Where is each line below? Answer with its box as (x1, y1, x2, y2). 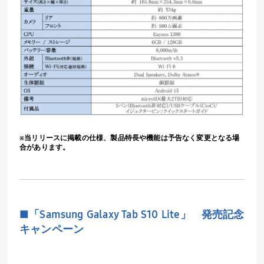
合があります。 (19, 143, 70, 151)
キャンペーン (19, 222, 84, 236)
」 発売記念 (180, 207, 245, 221)
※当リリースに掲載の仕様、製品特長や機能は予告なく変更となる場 (19, 133, 240, 142)
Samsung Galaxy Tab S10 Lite (39, 207, 180, 221)
